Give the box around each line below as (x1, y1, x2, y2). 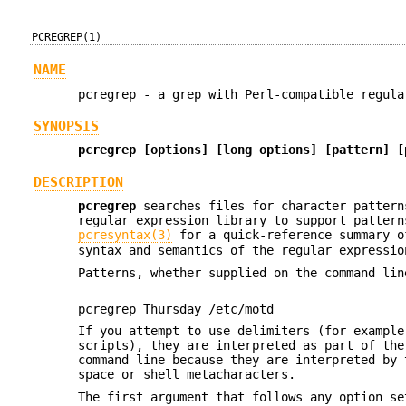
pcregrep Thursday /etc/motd (78, 301, 275, 316)
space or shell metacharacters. (78, 367, 296, 382)
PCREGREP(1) (32, 31, 102, 43)
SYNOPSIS (33, 118, 99, 135)
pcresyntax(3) (78, 227, 173, 243)
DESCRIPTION (33, 173, 123, 190)
